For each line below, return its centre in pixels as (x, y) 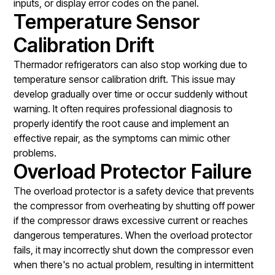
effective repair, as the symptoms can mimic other (122, 138)
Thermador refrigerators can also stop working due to (131, 64)
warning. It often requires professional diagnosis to (123, 108)
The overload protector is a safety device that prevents (134, 191)
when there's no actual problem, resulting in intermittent (134, 264)
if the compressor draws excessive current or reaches (131, 220)
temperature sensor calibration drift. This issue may (125, 79)
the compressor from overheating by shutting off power (134, 205)
